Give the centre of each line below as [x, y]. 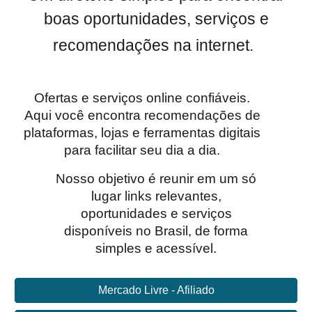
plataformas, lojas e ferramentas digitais [142, 133]
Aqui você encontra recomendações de [142, 115]
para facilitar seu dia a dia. [142, 150]
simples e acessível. [156, 248]
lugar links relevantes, [156, 196]
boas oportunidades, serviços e [156, 19]
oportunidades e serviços [156, 213]
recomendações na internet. [153, 45]
